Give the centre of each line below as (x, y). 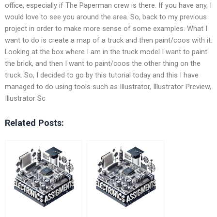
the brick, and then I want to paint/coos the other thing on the (103, 63)
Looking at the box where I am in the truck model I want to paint (106, 52)
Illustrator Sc (25, 98)
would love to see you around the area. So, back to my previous (106, 17)
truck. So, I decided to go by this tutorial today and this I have (102, 75)
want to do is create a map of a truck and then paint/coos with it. (108, 40)
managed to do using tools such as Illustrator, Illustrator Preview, (108, 86)
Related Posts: (34, 123)
